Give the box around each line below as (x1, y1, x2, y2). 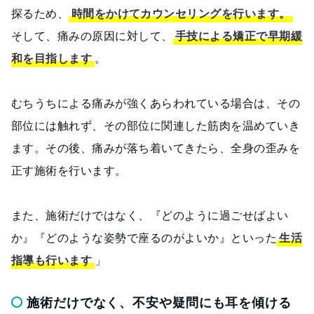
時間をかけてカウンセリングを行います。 (71, 6, 291, 20)
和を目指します (11, 50, 93, 65)
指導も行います (11, 252, 93, 267)
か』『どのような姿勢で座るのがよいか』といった (11, 230, 278, 245)
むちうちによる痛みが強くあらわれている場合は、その (11, 95, 300, 110)
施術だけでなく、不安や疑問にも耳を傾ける (27, 294, 292, 310)
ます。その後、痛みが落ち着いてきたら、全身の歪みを (11, 140, 300, 155)
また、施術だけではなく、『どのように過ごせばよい (11, 207, 289, 222)
